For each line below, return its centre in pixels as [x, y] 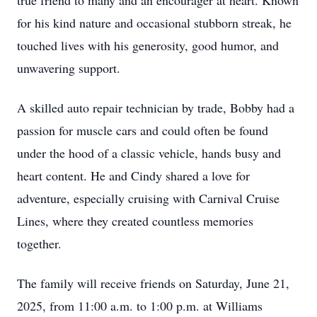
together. [39, 243]
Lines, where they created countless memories [135, 221]
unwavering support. [69, 68]
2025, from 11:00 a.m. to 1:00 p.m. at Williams [140, 306]
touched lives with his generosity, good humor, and [148, 45]
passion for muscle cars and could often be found [143, 130]
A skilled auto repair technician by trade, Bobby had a [156, 108]
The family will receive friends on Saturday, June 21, [153, 283]
